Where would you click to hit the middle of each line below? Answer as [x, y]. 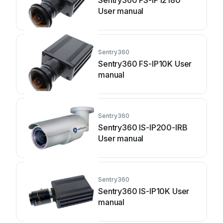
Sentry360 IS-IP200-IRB [143, 127]
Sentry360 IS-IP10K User [144, 191]
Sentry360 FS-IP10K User [145, 64]
